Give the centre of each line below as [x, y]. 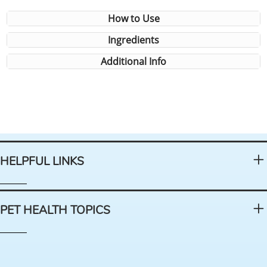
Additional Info [133, 61]
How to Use [133, 18]
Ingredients [133, 40]
